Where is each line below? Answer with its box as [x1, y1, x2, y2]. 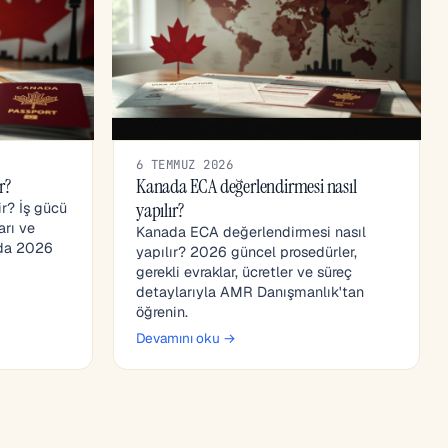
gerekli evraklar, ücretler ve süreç [136, 263, 352, 282]
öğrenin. [136, 303, 188, 322]
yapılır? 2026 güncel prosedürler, [136, 243, 357, 262]
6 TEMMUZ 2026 [136, 156, 234, 174]
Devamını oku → [136, 329, 236, 348]
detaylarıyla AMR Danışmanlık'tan [136, 283, 364, 302]
